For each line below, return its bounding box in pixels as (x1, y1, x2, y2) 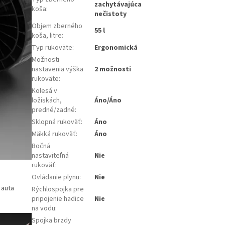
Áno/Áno (94, 95, 122, 105)
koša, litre (32, 30, 62, 41)
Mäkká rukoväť (32, 129, 76, 139)
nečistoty (94, 9, 127, 19)
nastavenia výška (32, 64, 83, 74)
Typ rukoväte (32, 42, 72, 53)
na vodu (32, 203, 55, 213)
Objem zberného (32, 21, 82, 31)
